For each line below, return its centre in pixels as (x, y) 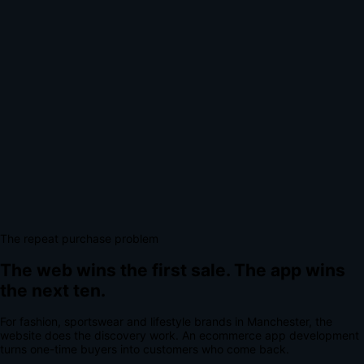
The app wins (290, 270)
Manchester (278, 322)
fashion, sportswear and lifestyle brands (126, 322)
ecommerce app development (279, 336)
